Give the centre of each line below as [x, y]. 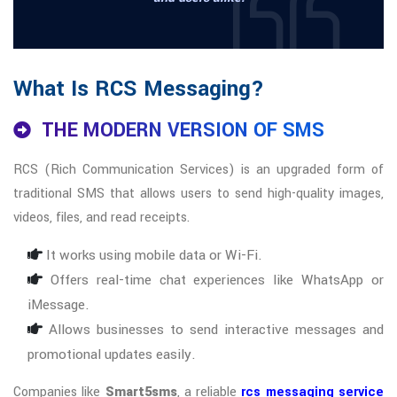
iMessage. [58, 305]
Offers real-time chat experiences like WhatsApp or [213, 280]
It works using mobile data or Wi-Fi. [152, 256]
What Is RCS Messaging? [139, 90]
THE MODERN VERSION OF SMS [183, 131]
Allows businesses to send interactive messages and [213, 330]
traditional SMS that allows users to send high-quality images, [198, 194]
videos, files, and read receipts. [101, 218]
